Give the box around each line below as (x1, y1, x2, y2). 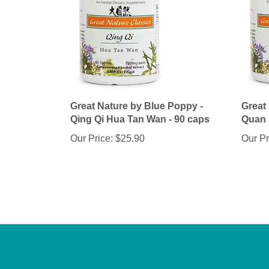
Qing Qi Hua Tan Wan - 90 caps (70, 115, 210, 125)
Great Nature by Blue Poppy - (70, 101, 203, 112)
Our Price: (70, 134, 113, 145)
